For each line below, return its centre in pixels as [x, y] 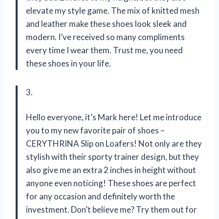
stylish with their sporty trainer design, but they [112, 157]
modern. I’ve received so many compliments [105, 37]
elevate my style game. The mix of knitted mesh [113, 11]
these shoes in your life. [68, 64]
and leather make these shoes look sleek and [106, 24]
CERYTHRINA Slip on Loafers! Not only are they [114, 144]
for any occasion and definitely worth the [100, 197]
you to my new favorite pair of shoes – [95, 131]
